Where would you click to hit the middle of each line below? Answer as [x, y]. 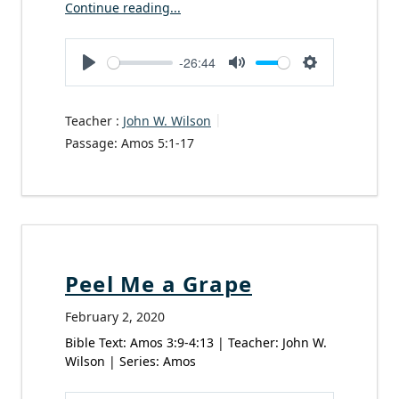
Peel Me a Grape [159, 283]
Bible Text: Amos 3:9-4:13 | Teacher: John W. [196, 342]
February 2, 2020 [115, 316]
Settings [336, 83]
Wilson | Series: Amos [130, 361]
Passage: [91, 142]
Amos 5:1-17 [158, 142]
